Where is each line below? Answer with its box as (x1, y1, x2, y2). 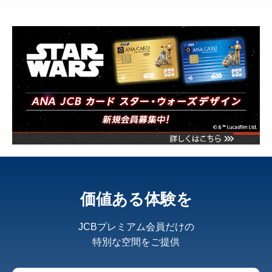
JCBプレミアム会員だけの (78, 222, 194, 233)
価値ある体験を (80, 190, 192, 209)
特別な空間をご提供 (92, 237, 180, 248)
